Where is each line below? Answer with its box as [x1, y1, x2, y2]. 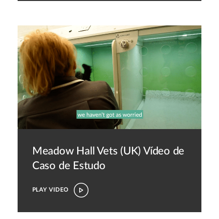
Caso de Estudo [32, 160, 106, 171]
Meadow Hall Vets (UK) [32, 145, 141, 156]
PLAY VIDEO [32, 186, 69, 193]
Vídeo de [143, 145, 185, 156]
